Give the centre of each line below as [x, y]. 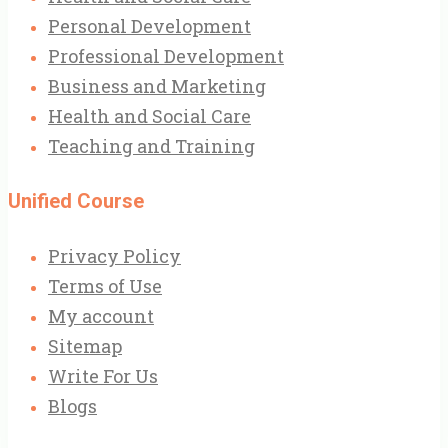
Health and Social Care [149, 115]
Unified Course [76, 200]
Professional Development [166, 55]
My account [101, 315]
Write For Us [103, 375]
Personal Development [149, 25]
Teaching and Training [151, 145]
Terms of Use [105, 285]
